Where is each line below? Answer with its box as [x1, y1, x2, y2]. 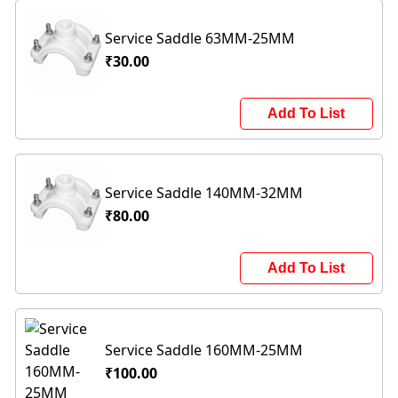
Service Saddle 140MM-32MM [105, 183, 304, 203]
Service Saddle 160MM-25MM [105, 340, 304, 361]
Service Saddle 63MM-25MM [105, 28, 296, 49]
